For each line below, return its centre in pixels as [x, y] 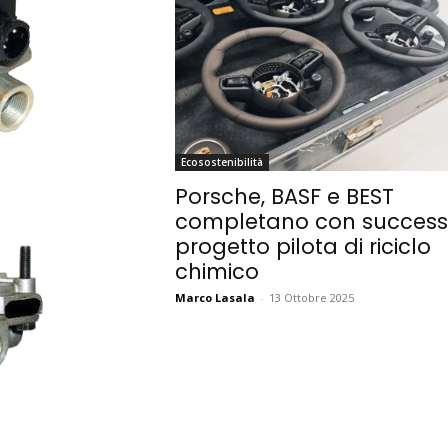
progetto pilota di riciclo [302, 247]
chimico [216, 272]
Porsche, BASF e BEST [284, 197]
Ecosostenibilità [221, 162]
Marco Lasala [214, 298]
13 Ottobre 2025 [311, 298]
